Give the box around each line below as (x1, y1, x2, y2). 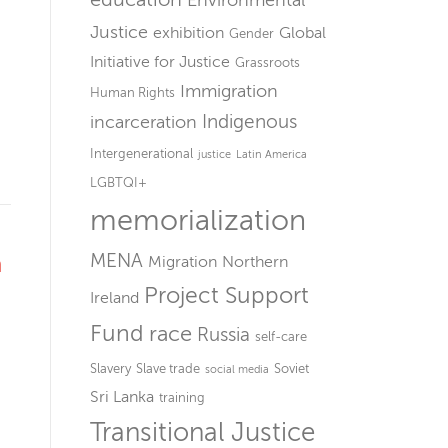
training (159, 390, 205, 405)
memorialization (90, 204, 306, 237)
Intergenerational (90, 146, 193, 161)
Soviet (274, 361, 309, 376)
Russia (197, 324, 250, 345)
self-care (255, 329, 307, 344)
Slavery (90, 361, 131, 376)
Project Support (144, 283, 309, 308)
